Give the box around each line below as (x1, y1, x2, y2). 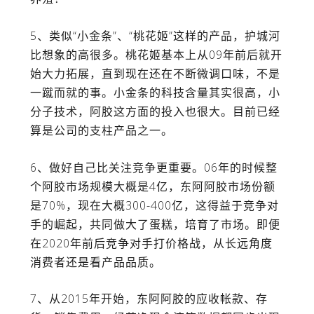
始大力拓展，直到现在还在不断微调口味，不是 (29, 65, 280, 81)
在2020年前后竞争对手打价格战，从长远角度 (29, 235, 273, 251)
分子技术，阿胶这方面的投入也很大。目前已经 (29, 103, 280, 119)
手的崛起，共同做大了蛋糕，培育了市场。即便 (29, 216, 280, 232)
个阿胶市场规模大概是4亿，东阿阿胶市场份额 (29, 178, 275, 194)
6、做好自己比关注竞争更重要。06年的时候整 (29, 159, 278, 175)
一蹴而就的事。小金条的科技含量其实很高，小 (29, 84, 280, 100)
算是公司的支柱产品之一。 (29, 122, 173, 138)
